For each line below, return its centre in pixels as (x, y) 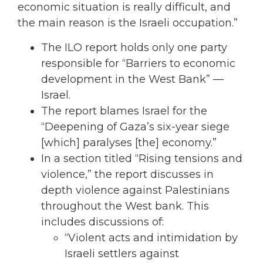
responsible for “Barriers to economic (138, 63)
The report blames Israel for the (124, 111)
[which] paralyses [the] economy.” (129, 142)
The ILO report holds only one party (134, 47)
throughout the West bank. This (125, 206)
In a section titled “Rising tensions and (142, 158)
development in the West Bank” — (132, 79)
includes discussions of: (102, 222)
